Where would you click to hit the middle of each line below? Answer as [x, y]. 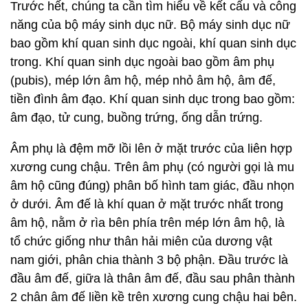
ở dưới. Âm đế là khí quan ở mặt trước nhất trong [147, 204]
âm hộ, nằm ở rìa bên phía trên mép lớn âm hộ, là [147, 223]
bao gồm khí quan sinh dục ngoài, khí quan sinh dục [153, 43]
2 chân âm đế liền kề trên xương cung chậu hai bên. [154, 297]
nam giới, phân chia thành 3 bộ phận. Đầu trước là [149, 260]
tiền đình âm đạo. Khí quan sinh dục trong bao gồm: [153, 99]
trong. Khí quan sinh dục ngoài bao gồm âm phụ [142, 62]
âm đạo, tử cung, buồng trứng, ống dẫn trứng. [136, 118]
